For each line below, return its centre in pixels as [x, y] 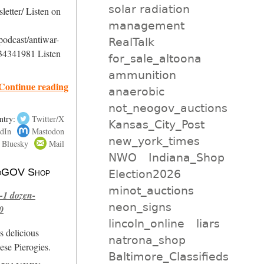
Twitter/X [48, 118]
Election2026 [144, 174]
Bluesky [15, 143]
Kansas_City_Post [156, 124]
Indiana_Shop [187, 157]
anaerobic [136, 91]
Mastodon [48, 131]
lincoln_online [146, 223]
